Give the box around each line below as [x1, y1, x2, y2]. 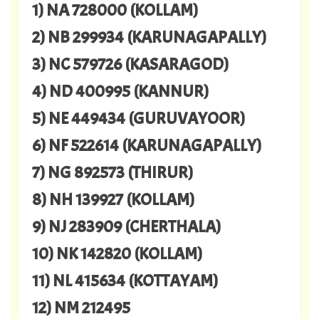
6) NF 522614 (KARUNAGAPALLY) [31, 134, 261, 156]
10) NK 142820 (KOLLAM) [31, 242, 202, 264]
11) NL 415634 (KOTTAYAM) [31, 269, 218, 291]
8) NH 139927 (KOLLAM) [31, 188, 194, 210]
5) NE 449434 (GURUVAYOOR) [31, 107, 245, 129]
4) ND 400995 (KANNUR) [31, 80, 209, 102]
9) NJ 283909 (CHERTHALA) [31, 215, 221, 237]
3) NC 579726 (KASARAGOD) [31, 53, 229, 75]
